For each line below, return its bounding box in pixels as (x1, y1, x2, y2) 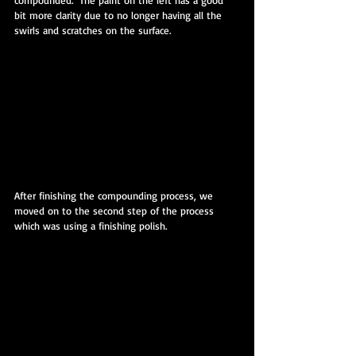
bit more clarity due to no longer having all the (14, 9, 225, 22)
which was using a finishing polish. (14, 219, 167, 233)
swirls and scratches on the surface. (14, 24, 171, 37)
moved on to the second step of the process (14, 204, 217, 218)
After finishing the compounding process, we (14, 189, 216, 203)
